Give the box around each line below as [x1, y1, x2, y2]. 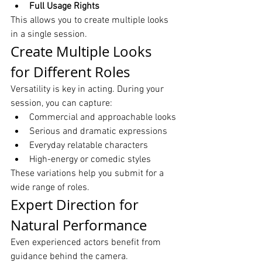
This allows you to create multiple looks [11, 15, 171, 27]
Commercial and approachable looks [29, 112, 176, 124]
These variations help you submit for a [11, 168, 166, 180]
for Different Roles [11, 63, 130, 82]
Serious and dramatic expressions [29, 126, 167, 138]
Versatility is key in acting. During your [11, 84, 166, 96]
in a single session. [11, 29, 87, 41]
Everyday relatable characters [29, 140, 148, 152]
